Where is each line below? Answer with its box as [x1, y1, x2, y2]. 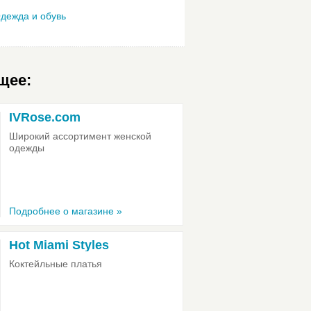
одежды [9, 142, 44, 153]
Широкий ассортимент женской [9, 131, 151, 142]
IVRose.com [9, 110, 81, 124]
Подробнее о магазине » [9, 205, 122, 217]
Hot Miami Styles [9, 238, 109, 252]
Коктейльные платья [9, 258, 102, 269]
